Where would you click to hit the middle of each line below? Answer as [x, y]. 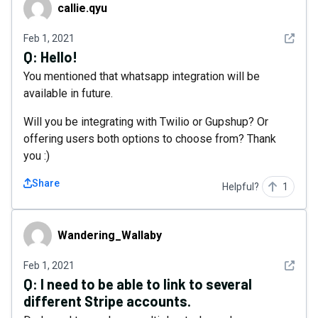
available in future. [68, 93]
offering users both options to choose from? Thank [150, 139]
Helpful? [241, 187]
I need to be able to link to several [146, 284]
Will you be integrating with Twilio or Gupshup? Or [146, 122]
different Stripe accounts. [107, 301]
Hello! [59, 57]
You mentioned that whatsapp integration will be [142, 76]
